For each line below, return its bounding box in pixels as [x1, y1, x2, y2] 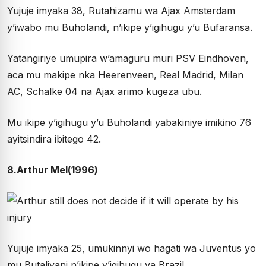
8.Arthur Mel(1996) [7, 164, 98, 176]
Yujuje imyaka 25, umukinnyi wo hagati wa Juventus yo [7, 242, 256, 255]
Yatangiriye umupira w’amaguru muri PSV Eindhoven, [7, 52, 249, 65]
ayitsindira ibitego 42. [7, 133, 101, 145]
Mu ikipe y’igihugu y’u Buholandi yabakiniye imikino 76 [7, 116, 251, 129]
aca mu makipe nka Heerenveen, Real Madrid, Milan [7, 69, 243, 81]
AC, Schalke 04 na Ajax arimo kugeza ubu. [7, 85, 202, 98]
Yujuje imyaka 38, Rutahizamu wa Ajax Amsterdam [7, 5, 235, 17]
